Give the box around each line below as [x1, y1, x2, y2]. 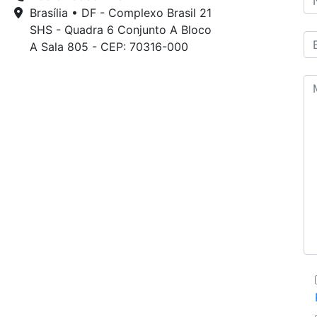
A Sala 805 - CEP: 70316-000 [29, 40, 188, 54]
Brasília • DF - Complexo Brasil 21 [29, 6, 212, 20]
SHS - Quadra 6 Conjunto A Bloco [29, 23, 212, 37]
